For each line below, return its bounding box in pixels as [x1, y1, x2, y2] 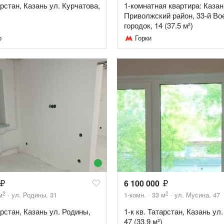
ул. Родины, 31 [11, 189, 57, 199]
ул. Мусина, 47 [174, 189, 220, 199]
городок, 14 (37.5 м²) [124, 20, 193, 31]
